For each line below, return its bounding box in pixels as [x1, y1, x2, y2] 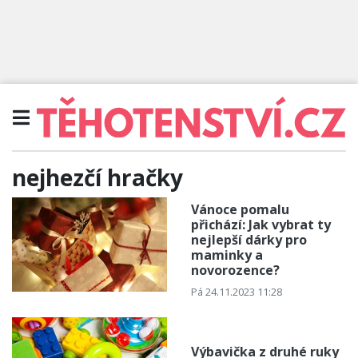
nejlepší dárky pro [191, 230, 307, 249]
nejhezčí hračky [12, 161, 183, 193]
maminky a [191, 245, 263, 264]
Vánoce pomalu [191, 200, 289, 218]
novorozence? [191, 261, 280, 279]
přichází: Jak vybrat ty [191, 215, 331, 233]
